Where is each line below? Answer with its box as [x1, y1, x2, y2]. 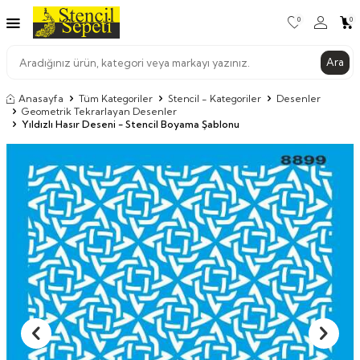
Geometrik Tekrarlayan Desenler [22, 105, 177, 118]
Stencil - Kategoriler [168, 92, 261, 105]
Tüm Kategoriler [79, 92, 153, 105]
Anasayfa [18, 92, 63, 105]
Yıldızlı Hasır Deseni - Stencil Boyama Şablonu [22, 118, 239, 131]
